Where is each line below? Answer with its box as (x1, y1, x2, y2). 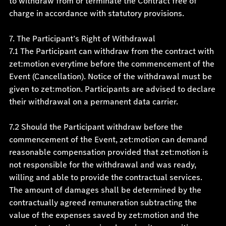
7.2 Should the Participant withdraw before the (9, 121, 183, 133)
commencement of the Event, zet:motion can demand (9, 134, 207, 145)
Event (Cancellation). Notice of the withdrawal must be (9, 71, 212, 82)
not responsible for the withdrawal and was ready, (9, 159, 196, 171)
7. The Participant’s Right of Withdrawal (9, 33, 155, 44)
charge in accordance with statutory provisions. (9, 8, 184, 19)
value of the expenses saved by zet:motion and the (9, 209, 199, 221)
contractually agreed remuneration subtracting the (9, 197, 197, 208)
